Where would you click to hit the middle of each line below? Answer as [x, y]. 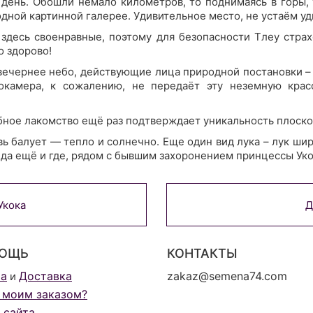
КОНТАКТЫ [202, 253]
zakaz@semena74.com [227, 276]
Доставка [45, 276]
